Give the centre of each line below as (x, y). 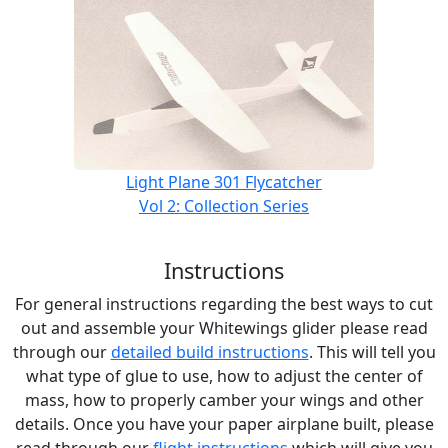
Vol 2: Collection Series (224, 206)
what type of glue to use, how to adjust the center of (224, 376)
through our (61, 352)
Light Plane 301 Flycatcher (224, 182)
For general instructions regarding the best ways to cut (224, 304)
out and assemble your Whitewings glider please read (224, 328)
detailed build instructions (209, 352)
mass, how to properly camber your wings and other (224, 400)
